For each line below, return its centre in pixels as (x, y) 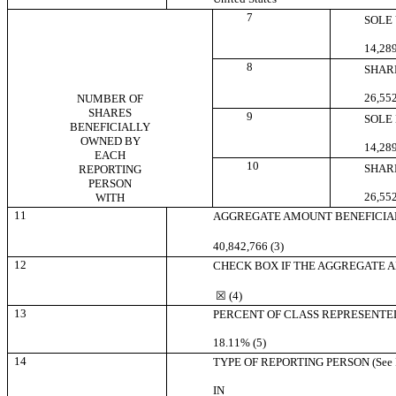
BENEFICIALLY (110, 127)
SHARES (110, 113)
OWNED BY (110, 141)
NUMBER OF (110, 99)
